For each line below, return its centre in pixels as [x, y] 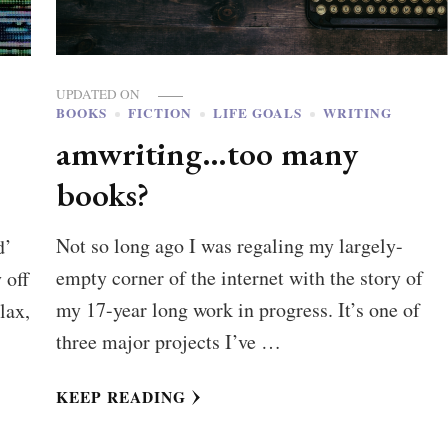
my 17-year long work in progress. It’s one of [237, 310]
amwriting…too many [206, 153]
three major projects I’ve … [168, 342]
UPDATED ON [99, 94]
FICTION [159, 113]
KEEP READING [120, 397]
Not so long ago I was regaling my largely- [229, 246]
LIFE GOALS [257, 113]
